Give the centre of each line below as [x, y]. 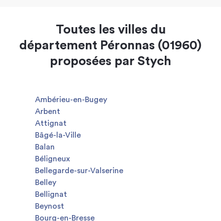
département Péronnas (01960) [110, 45]
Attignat [51, 123]
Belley [46, 183]
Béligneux [53, 159]
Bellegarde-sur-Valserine [79, 171]
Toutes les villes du [110, 30]
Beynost [50, 206]
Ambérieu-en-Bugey [71, 100]
